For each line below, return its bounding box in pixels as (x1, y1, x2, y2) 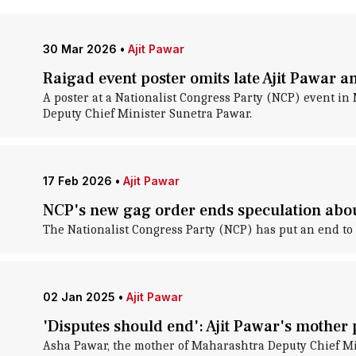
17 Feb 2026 (42, 174, 112, 188)
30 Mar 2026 (42, 42, 117, 56)
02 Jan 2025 (42, 290, 115, 304)
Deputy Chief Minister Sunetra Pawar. (42, 106, 252, 121)
